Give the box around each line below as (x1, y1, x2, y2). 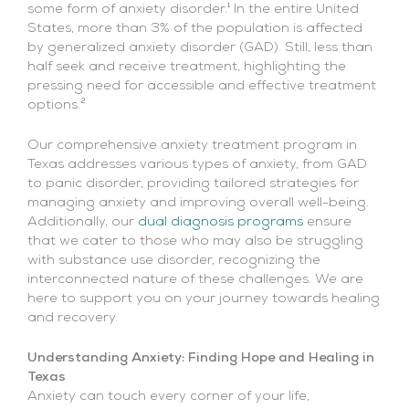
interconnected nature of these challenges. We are (27, 273, 363, 288)
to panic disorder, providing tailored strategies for (27, 177, 359, 192)
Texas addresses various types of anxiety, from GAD (27, 158, 367, 173)
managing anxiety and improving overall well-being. (27, 196, 369, 211)
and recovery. (27, 311, 118, 326)
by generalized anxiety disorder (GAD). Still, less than (27, 40, 372, 55)
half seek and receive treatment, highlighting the (27, 59, 346, 74)
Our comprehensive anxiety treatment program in (27, 139, 357, 153)
